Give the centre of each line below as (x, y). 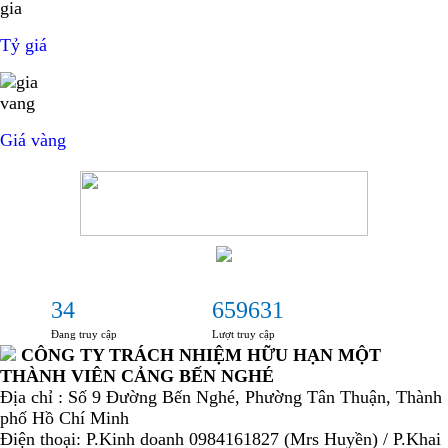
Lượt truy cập (243, 334)
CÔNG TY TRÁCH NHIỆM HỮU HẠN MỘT (201, 354)
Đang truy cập (84, 334)
